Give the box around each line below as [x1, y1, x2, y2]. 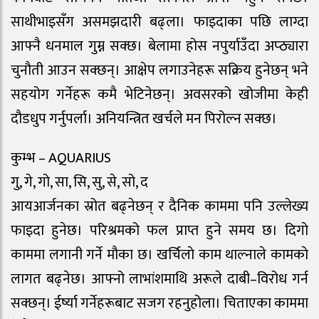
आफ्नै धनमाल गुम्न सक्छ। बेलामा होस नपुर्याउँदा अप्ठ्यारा [11, 34, 308, 59]
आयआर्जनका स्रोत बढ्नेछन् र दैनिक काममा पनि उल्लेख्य [11, 194, 308, 219]
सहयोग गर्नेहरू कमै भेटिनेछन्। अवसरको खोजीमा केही [11, 83, 308, 108]
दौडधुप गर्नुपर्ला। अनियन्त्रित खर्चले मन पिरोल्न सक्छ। [11, 107, 277, 132]
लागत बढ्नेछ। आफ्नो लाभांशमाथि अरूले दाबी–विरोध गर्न [11, 267, 308, 292]
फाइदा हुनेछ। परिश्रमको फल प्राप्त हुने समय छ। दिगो [11, 219, 308, 244]
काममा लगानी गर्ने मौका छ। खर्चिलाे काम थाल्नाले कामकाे [11, 243, 308, 268]
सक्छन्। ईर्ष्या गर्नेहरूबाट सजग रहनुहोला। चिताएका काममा [11, 291, 308, 316]
